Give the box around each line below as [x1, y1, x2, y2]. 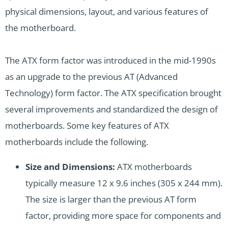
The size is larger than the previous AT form [25, 193, 196, 206]
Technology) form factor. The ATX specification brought [5, 87, 221, 99]
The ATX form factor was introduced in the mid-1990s [5, 54, 216, 67]
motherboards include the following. [5, 136, 148, 148]
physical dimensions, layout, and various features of [5, 6, 208, 18]
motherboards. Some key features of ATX [5, 120, 169, 132]
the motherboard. [5, 22, 76, 34]
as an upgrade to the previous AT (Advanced [5, 71, 178, 83]
